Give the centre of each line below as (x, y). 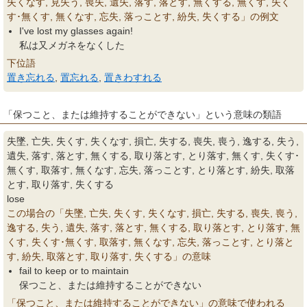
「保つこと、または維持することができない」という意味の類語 (143, 114)
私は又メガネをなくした (72, 45)
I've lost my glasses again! (76, 31)
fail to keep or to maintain (74, 271)
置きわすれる (133, 77)
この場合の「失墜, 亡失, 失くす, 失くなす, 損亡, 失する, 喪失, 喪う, (152, 213)
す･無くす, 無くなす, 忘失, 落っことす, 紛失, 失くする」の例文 (143, 16)
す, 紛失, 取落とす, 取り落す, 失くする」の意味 (109, 256)
